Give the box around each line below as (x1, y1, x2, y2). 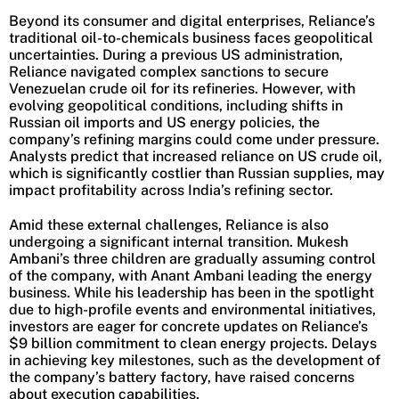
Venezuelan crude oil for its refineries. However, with (9, 80, 355, 98)
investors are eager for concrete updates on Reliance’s (9, 318, 368, 336)
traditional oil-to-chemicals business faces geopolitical (9, 29, 373, 47)
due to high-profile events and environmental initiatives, (9, 301, 376, 319)
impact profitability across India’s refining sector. (9, 182, 333, 199)
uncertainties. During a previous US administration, (9, 46, 343, 64)
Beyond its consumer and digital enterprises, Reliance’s (9, 12, 375, 30)
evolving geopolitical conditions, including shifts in (9, 97, 343, 115)
